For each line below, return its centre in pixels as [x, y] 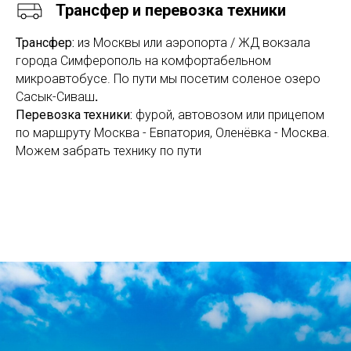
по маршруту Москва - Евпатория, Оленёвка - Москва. [173, 133]
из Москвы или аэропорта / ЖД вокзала [192, 43]
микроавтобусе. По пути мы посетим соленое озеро [168, 79]
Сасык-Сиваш [55, 97]
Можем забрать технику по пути [109, 151]
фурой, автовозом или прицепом [228, 115]
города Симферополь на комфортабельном [143, 61]
